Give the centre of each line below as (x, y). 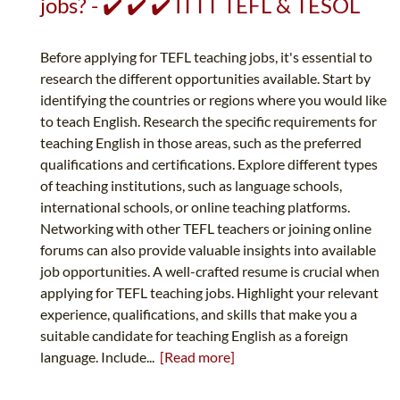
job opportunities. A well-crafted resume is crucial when (210, 271)
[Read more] (197, 357)
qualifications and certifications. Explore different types (209, 164)
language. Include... (100, 357)
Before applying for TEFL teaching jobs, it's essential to (206, 57)
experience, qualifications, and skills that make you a (199, 314)
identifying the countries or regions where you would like (213, 100)
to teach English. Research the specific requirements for (208, 121)
